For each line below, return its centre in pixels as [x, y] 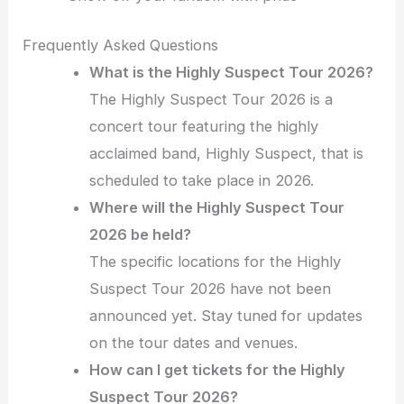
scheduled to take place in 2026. [202, 180]
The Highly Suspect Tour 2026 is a [211, 99]
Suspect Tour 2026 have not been [211, 288]
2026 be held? [141, 234]
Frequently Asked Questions [121, 45]
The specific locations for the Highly [216, 261]
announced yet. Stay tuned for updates [226, 315]
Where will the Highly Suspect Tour [217, 207]
